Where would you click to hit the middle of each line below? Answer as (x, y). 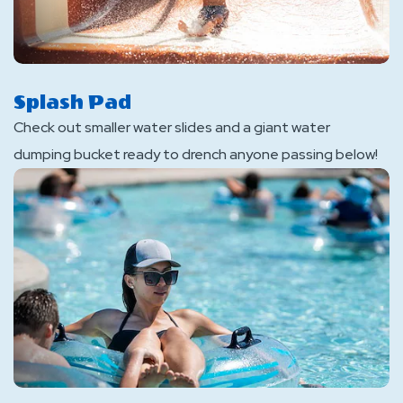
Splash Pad (72, 103)
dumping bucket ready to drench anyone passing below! (196, 154)
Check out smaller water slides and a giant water (172, 127)
